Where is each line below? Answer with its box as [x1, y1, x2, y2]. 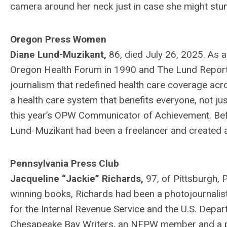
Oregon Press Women [10, 33, 106, 45]
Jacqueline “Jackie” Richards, [10, 172, 146, 184]
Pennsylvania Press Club [10, 157, 119, 169]
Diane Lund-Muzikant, [10, 48, 109, 60]
